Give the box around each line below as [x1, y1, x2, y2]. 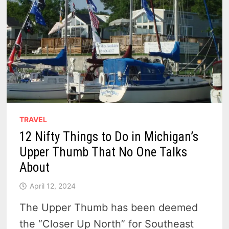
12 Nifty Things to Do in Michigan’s [19, 129, 199, 144]
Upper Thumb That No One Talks [19, 144, 188, 159]
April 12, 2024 [30, 181, 76, 190]
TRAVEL [19, 114, 48, 124]
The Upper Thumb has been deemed [19, 201, 198, 214]
